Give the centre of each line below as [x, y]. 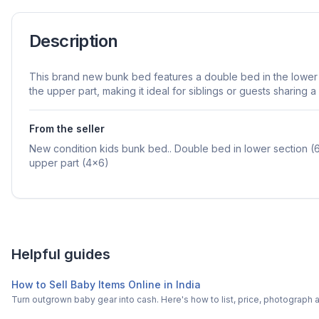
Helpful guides [61, 254]
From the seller [67, 129]
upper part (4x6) [69, 163]
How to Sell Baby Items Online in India [106, 284]
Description [74, 41]
